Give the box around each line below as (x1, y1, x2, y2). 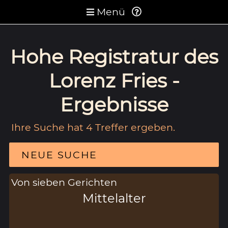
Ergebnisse (60, 92, 168, 117)
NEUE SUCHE (21, 148, 98, 161)
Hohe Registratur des (10, 44, 218, 69)
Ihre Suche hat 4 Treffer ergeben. (11, 121, 176, 133)
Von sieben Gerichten (11, 176, 118, 188)
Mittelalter (82, 190, 146, 206)
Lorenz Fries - (48, 68, 180, 93)
